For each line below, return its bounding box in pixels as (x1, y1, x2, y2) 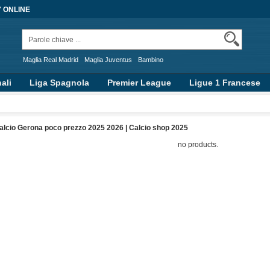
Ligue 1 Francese (189, 78, 260, 87)
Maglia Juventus (84, 56, 132, 63)
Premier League (107, 78, 171, 87)
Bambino (138, 56, 163, 63)
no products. (178, 140, 218, 149)
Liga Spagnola (30, 78, 89, 87)
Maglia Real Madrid (23, 56, 78, 63)
